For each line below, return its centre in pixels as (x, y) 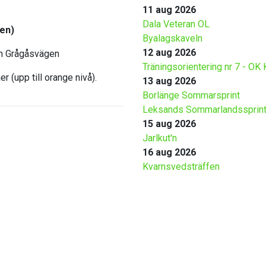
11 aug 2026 (169, 10)
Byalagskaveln (172, 39)
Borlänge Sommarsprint (191, 96)
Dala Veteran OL (176, 24)
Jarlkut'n (160, 138)
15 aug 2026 (169, 124)
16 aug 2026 (169, 153)
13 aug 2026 (169, 81)
